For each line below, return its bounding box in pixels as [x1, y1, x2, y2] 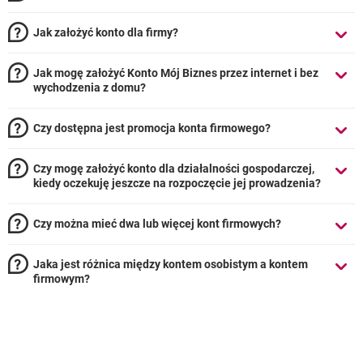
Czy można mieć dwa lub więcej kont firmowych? [33, 217, 281, 230]
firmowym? [33, 272, 90, 285]
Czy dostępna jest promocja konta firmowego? [33, 122, 271, 135]
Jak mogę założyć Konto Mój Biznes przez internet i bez [33, 66, 318, 79]
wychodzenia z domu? [33, 81, 146, 94]
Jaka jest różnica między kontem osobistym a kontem [33, 258, 308, 271]
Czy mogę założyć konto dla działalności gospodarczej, [33, 162, 314, 175]
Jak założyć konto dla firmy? [33, 26, 178, 39]
